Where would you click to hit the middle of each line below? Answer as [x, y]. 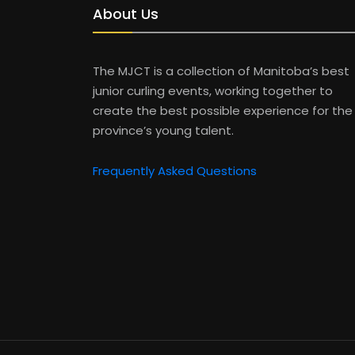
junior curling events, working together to [213, 91]
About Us [126, 14]
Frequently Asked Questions [175, 171]
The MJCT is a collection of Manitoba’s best [221, 71]
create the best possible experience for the [223, 111]
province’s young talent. [163, 131]
